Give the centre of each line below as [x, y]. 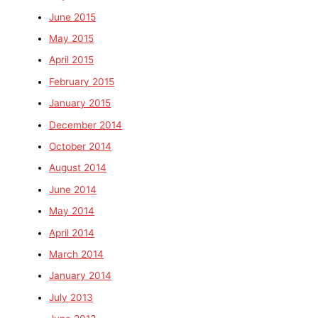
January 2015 [80, 103]
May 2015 [72, 38]
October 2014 [81, 146]
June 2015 [73, 17]
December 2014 [86, 125]
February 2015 [82, 81]
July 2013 [71, 297]
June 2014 [73, 189]
